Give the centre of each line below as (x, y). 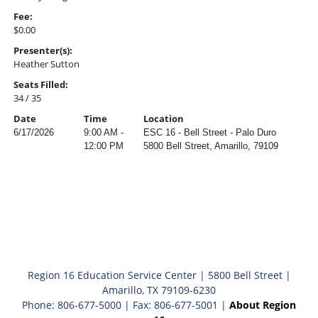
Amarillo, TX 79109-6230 (159, 290)
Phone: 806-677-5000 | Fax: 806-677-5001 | (126, 305)
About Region (263, 305)
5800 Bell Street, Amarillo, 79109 (211, 146)
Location (164, 119)
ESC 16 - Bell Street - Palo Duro (210, 132)
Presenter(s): (43, 50)
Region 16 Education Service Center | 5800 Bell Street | (159, 275)
